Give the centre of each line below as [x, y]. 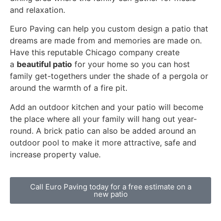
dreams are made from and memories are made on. [106, 41]
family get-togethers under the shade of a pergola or [109, 76]
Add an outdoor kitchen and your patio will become [107, 107]
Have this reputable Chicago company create [95, 53]
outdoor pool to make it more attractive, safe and [103, 142]
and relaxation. [37, 10]
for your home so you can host [131, 64]
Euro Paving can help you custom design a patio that [109, 29]
